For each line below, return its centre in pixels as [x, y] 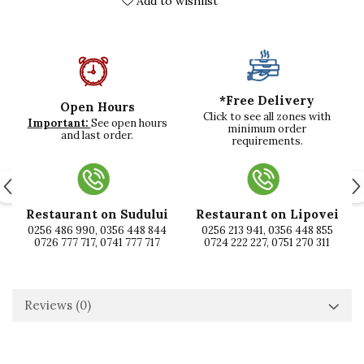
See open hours [129, 123]
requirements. [267, 141]
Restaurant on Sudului [97, 214]
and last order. [97, 136]
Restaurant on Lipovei [267, 214]
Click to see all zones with [267, 117]
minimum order [267, 129]
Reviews [50, 305]
